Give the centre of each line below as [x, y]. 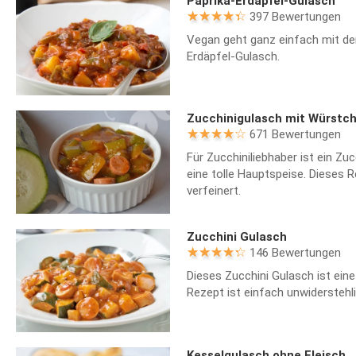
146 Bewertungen [295, 252]
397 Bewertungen [295, 16]
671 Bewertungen [295, 135]
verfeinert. [213, 191]
